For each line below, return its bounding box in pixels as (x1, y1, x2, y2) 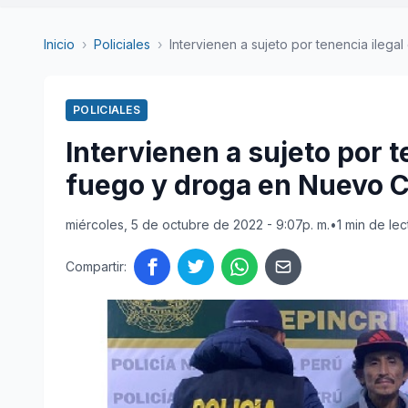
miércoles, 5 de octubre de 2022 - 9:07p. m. (66, 217, 330, 232)
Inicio (44, 36, 75, 52)
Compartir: (66, 259, 127, 274)
